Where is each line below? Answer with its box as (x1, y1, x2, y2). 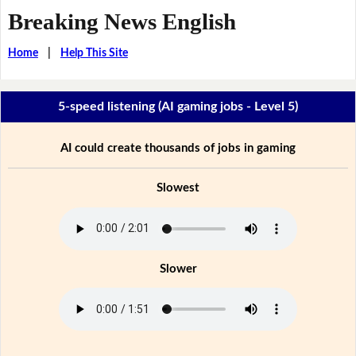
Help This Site (60, 47, 128, 59)
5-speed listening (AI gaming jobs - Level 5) (58, 100, 298, 114)
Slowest (157, 181, 199, 194)
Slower (159, 262, 197, 275)
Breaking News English (7, 8, 236, 34)
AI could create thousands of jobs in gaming (60, 141, 296, 154)
